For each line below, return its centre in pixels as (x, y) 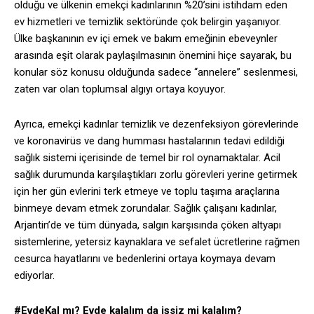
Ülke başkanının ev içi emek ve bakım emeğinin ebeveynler (146, 39)
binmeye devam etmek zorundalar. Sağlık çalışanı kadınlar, (145, 209)
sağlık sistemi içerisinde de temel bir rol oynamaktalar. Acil (147, 158)
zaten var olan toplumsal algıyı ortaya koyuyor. (120, 89)
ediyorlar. (34, 276)
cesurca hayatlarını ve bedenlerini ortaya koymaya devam (145, 259)
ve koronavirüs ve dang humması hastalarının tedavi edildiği (149, 141)
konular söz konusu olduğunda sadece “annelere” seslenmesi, (156, 73)
